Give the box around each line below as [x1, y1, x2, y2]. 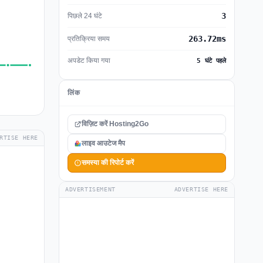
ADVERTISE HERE [174, 186, 228, 193]
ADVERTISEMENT [65, 186, 116, 193]
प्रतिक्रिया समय [68, 34, 110, 43]
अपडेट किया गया [68, 56, 110, 65]
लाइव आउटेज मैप [82, 139, 125, 147]
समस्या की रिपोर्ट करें [82, 159, 134, 167]
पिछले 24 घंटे [68, 11, 102, 20]
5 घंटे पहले [197, 57, 226, 65]
